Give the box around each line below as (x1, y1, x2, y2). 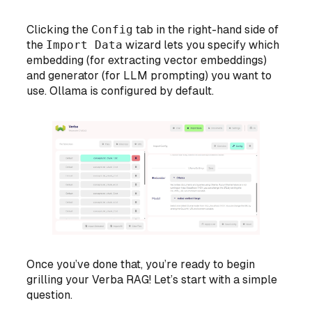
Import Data (46, 38, 123, 52)
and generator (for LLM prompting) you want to (26, 68, 272, 82)
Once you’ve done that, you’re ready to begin (26, 258, 256, 272)
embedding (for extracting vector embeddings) (26, 53, 267, 67)
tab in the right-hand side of (133, 22, 279, 36)
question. (26, 288, 73, 302)
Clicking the (26, 22, 92, 36)
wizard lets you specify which (123, 38, 280, 52)
